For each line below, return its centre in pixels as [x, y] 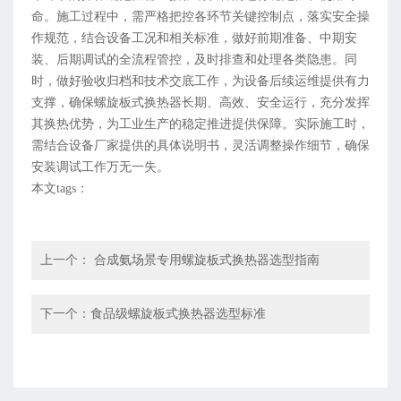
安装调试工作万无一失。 [100, 167]
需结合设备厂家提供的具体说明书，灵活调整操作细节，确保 [200, 146]
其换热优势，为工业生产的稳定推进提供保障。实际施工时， [200, 124]
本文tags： [60, 189]
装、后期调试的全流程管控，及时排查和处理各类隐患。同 [194, 60]
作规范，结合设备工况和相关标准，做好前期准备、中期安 [194, 38]
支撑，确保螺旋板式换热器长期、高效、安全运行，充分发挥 [200, 103]
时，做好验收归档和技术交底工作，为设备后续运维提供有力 [200, 81]
